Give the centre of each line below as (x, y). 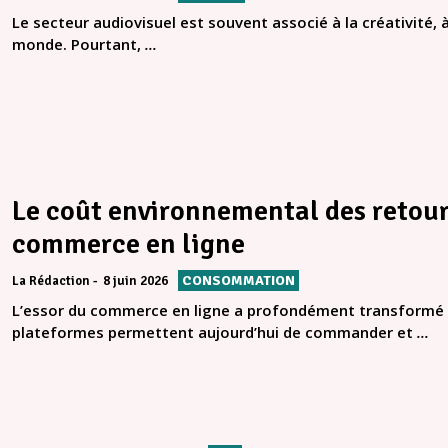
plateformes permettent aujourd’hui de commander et (214, 332)
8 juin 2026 (135, 281)
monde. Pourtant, (78, 44)
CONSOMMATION (238, 281)
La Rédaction (51, 281)
